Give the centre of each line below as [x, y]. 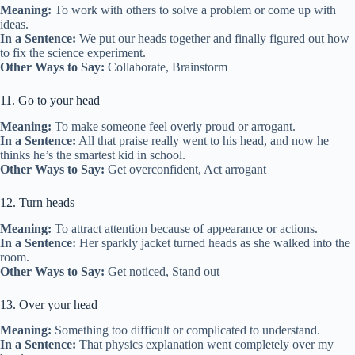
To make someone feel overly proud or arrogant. [174, 126]
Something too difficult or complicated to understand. [186, 330]
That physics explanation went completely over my [205, 345]
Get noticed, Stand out [162, 271]
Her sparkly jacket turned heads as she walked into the [213, 242]
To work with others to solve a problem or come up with [194, 10]
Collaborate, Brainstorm [166, 67]
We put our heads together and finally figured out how [213, 38]
